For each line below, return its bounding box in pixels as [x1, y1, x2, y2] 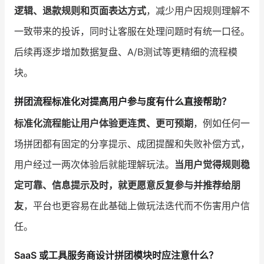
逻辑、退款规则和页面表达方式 [14, 4, 146, 16]
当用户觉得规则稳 [174, 158, 250, 170]
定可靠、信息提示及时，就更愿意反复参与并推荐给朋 [14, 179, 240, 191]
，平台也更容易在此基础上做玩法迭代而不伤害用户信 [24, 199, 250, 212]
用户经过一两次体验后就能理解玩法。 [14, 158, 174, 170]
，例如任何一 [193, 117, 250, 129]
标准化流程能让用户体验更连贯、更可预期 [14, 117, 193, 129]
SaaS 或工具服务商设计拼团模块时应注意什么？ [14, 249, 218, 262]
